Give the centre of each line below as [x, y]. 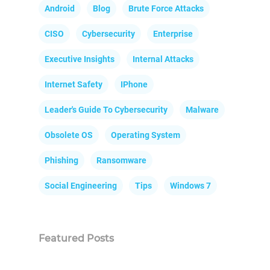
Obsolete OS [69, 135]
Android [60, 9]
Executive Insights [80, 59]
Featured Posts [76, 239]
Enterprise [173, 34]
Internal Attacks [163, 59]
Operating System [146, 135]
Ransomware [121, 161]
